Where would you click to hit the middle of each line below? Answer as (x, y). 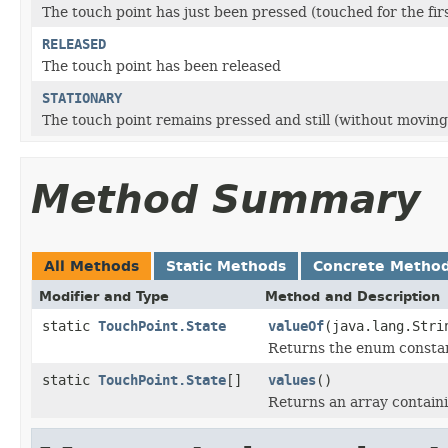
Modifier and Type (104, 296)
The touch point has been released (161, 65)
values (292, 380)
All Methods (91, 266)
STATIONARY (82, 98)
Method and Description (352, 296)
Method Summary (225, 199)
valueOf (296, 326)
